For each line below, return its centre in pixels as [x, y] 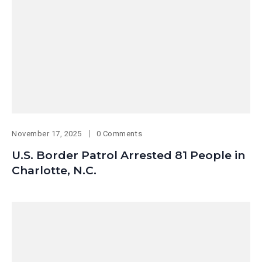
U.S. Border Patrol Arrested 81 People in [128, 156]
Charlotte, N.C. [54, 171]
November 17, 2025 [47, 134]
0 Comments [119, 134]
